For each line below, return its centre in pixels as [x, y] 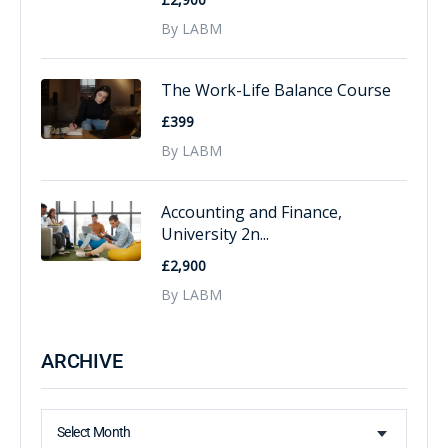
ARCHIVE [82, 361]
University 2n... [215, 234]
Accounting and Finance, [251, 212]
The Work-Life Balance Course [276, 90]
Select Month [94, 432]
